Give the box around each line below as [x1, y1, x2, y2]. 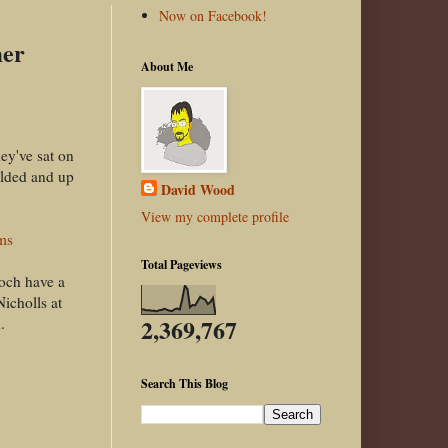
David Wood [161, 178, 235, 200]
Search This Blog [141, 374, 228, 392]
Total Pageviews [141, 255, 222, 273]
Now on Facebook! [158, 6, 267, 26]
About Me [141, 57, 193, 75]
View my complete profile [141, 206, 289, 226]
